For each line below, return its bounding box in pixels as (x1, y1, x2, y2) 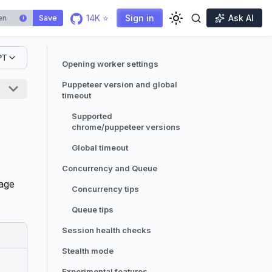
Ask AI (228, 13, 254, 23)
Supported (72, 111, 112, 121)
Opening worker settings (62, 59, 158, 69)
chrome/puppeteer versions (72, 122, 180, 132)
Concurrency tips (72, 184, 139, 194)
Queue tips (72, 205, 114, 214)
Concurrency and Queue (62, 163, 157, 173)
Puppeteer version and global (62, 80, 177, 89)
